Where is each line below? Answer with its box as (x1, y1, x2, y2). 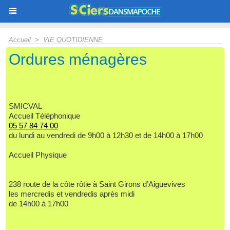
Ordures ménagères (9, 51, 147, 68)
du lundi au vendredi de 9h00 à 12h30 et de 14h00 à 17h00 (9, 131, 203, 140)
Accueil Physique (9, 150, 67, 159)
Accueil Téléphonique (9, 111, 80, 120)
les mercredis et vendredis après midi (9, 189, 135, 198)
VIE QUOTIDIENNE (43, 36, 103, 44)
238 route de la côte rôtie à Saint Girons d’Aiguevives (9, 180, 185, 188)
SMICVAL (9, 102, 42, 110)
